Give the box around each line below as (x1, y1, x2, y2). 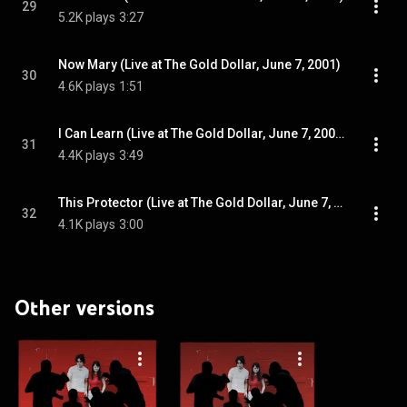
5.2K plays (58, 10, 115, 25)
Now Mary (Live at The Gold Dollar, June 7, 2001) (58, 57, 341, 72)
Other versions (15, 294, 154, 321)
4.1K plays (58, 217, 115, 232)
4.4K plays (58, 148, 115, 163)
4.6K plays (58, 79, 115, 94)
